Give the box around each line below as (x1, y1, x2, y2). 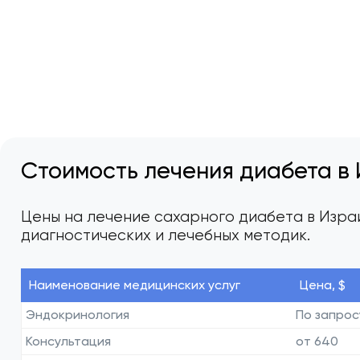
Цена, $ (299, 276, 346, 292)
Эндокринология (26, 306, 130, 322)
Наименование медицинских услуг (29, 276, 241, 292)
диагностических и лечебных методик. (21, 225, 311, 244)
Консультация (26, 333, 112, 349)
